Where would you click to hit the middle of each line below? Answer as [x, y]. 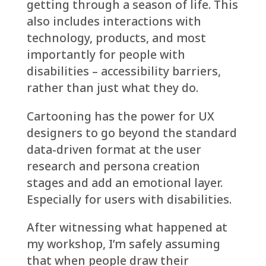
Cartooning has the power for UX [120, 116]
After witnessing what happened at [127, 227]
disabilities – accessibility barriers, [123, 71]
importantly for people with [106, 55]
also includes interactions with [114, 21]
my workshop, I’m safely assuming [123, 243]
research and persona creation [113, 166]
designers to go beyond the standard [132, 132]
